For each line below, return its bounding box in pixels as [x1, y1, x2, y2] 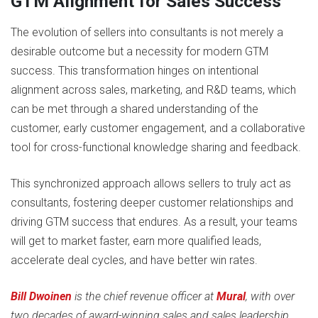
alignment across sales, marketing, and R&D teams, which [11, 83, 296, 97]
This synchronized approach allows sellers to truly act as [11, 177, 291, 191]
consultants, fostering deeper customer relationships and [11, 196, 293, 210]
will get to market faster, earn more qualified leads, [11, 234, 261, 248]
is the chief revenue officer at [72, 290, 216, 304]
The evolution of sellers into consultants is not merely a [11, 26, 283, 40]
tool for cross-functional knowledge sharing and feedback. [11, 141, 301, 155]
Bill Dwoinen [11, 290, 72, 304]
